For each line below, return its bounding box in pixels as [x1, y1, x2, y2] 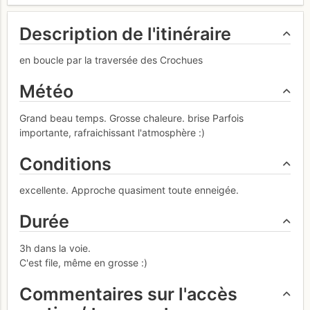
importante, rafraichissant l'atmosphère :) [19, 126, 205, 138]
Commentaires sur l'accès [19, 283, 237, 304]
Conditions [19, 153, 111, 174]
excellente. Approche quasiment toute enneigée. [19, 184, 239, 197]
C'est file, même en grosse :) [19, 256, 147, 268]
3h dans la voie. [19, 241, 91, 254]
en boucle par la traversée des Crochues [19, 54, 203, 66]
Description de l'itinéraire [19, 23, 231, 44]
